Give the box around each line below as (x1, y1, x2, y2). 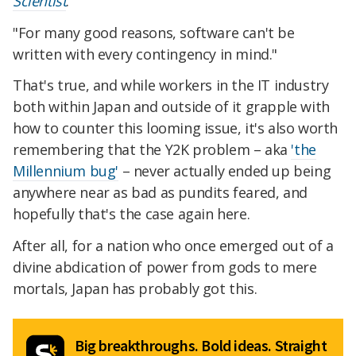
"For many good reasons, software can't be (13, 22, 295, 42)
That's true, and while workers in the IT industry (13, 75, 329, 95)
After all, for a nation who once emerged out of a (13, 236, 334, 256)
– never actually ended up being (118, 161, 331, 181)
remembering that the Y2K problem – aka (13, 140, 292, 160)
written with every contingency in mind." (13, 44, 278, 64)
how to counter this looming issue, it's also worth (13, 118, 339, 138)
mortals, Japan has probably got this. (13, 279, 257, 299)
